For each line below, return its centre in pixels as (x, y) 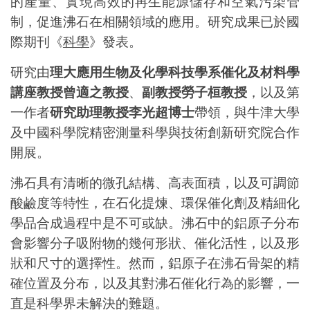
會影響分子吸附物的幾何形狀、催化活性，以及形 (155, 243)
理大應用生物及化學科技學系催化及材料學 (175, 72)
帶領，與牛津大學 (247, 112)
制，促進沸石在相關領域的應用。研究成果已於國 (155, 21)
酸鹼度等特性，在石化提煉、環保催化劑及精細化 (155, 202)
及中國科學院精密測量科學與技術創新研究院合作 (155, 132)
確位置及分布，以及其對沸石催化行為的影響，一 (155, 283)
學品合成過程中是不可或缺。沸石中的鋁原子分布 (155, 222)
